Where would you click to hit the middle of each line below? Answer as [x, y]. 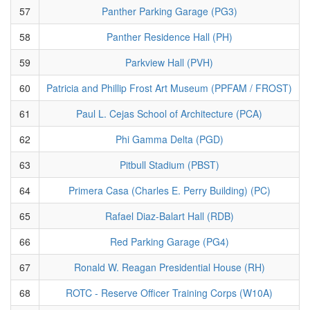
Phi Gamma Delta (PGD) [169, 139]
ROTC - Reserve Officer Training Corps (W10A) [169, 292]
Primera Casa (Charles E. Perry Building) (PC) [169, 190]
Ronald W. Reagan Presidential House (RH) [169, 267]
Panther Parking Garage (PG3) [169, 11]
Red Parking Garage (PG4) [169, 241]
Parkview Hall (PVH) [169, 62]
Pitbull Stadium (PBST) [169, 164]
